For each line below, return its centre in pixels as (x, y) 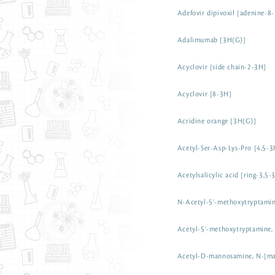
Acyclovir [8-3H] (204, 95)
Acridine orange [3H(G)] (217, 122)
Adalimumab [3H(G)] (211, 41)
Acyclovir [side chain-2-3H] (222, 68)
